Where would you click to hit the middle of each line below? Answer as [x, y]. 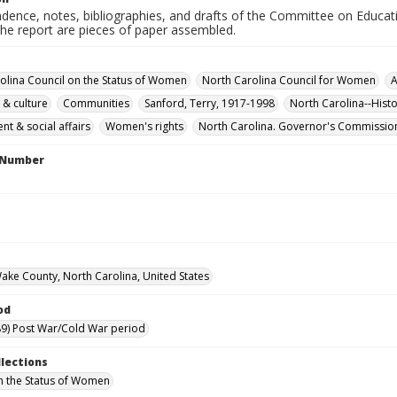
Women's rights [144, 126]
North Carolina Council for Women [289, 80]
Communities [96, 103]
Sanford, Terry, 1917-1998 [210, 103]
